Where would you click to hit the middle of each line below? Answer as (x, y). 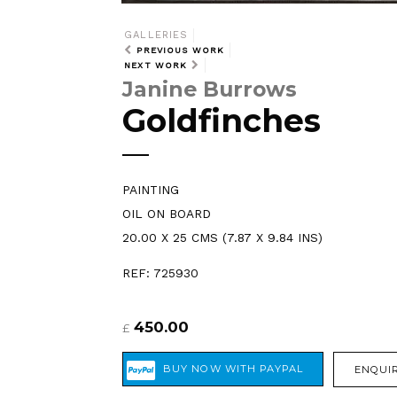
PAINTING (151, 189)
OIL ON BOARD (167, 213)
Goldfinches (222, 120)
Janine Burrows (210, 89)
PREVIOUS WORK (181, 51)
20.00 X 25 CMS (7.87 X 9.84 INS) (222, 237)
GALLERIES (156, 35)
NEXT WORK (156, 66)
